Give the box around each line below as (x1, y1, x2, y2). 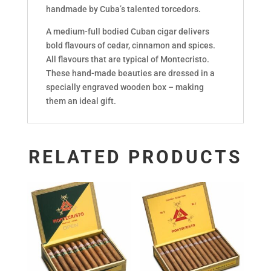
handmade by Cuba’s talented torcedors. (45, 4, 201, 14)
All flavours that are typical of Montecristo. (45, 54, 209, 64)
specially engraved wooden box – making (45, 82, 204, 92)
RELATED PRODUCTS (28, 146, 243, 168)
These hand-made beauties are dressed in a (45, 68, 215, 78)
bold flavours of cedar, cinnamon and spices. (45, 40, 215, 50)
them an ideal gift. (45, 96, 116, 106)
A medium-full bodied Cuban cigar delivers (45, 26, 209, 36)
